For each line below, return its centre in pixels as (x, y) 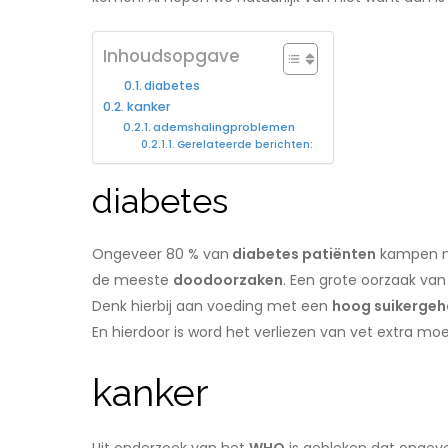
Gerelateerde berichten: (244, 145)
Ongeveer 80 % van (160, 254)
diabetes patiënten (302, 254)
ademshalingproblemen (224, 127)
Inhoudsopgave (171, 56)
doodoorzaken (228, 280)
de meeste (132, 280)
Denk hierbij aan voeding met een (212, 306)
